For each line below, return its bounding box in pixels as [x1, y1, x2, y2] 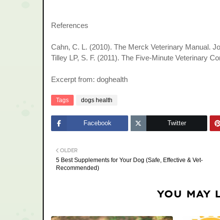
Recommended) [56, 165, 99, 171]
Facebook [83, 119, 111, 127]
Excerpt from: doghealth [51, 75, 128, 83]
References [51, 21, 88, 29]
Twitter [167, 119, 186, 127]
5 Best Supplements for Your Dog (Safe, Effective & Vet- [56, 157, 203, 164]
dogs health [81, 97, 112, 104]
